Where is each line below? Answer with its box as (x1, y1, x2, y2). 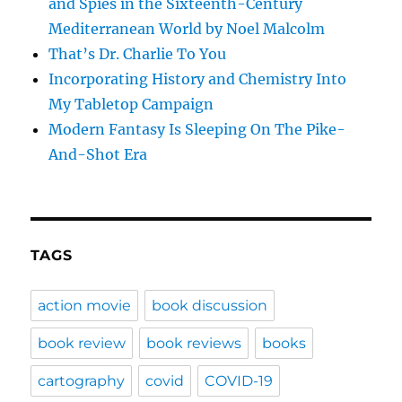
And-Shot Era (48, 145, 148, 164)
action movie (38, 297, 132, 315)
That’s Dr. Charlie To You (48, 45, 227, 64)
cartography (38, 372, 126, 390)
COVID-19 (205, 372, 274, 390)
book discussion (152, 297, 268, 315)
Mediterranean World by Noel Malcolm (48, 20, 326, 39)
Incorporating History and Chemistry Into (48, 70, 347, 89)
